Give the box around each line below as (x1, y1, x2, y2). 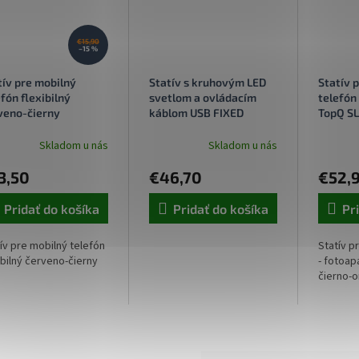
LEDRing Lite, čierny (148, 121, 252, 135)
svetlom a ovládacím (148, 91, 256, 105)
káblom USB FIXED (148, 106, 244, 120)
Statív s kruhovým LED (148, 75, 266, 90)
